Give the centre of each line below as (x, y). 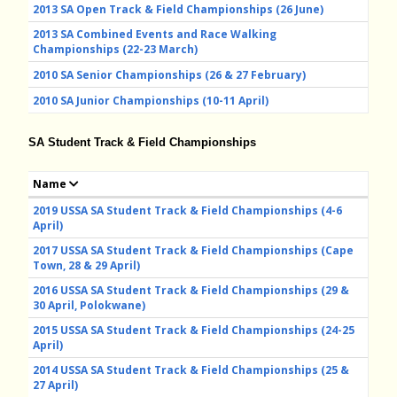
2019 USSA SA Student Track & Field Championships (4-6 (187, 210)
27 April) (55, 385)
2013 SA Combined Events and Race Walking (155, 34)
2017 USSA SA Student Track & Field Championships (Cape (193, 250)
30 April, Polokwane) (89, 305)
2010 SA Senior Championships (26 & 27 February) (169, 75)
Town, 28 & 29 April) (86, 265)
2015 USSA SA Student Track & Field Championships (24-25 (194, 330)
